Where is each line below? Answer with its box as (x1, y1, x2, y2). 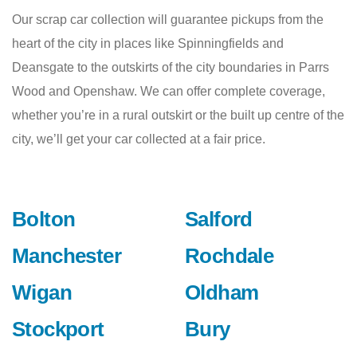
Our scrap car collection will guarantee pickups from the (12, 13, 324, 27)
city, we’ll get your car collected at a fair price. (12, 132, 265, 147)
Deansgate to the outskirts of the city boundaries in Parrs (12, 61, 329, 75)
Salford (185, 208, 253, 231)
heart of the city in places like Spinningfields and (12, 37, 284, 51)
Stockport (12, 318, 104, 341)
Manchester (12, 245, 121, 268)
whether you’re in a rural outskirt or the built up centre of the (12, 108, 344, 123)
